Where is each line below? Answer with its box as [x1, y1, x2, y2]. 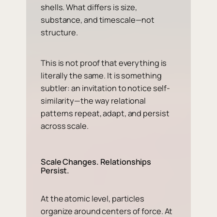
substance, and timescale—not [41, 15, 155, 26]
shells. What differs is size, [41, 2, 138, 13]
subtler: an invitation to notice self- [41, 82, 170, 93]
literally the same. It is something [41, 70, 162, 81]
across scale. [41, 120, 89, 131]
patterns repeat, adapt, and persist [41, 108, 170, 119]
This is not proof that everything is [41, 57, 167, 68]
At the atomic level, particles [41, 193, 144, 204]
